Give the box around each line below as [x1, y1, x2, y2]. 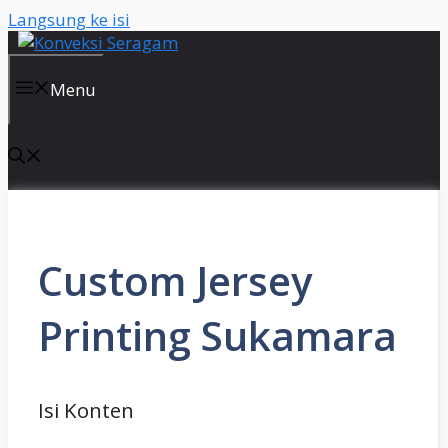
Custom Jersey [38, 253, 312, 309]
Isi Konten [38, 396, 134, 425]
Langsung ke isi [8, 8, 130, 31]
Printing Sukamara [38, 308, 397, 364]
